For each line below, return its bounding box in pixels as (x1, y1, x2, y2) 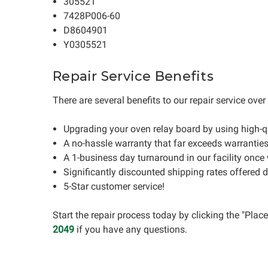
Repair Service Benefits (53, 68, 214, 84)
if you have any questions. (74, 224, 187, 235)
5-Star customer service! (63, 181, 165, 192)
